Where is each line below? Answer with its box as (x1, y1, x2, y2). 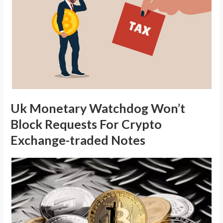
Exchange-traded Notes (10, 132, 146, 147)
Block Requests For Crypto (10, 116, 162, 131)
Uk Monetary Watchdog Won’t (10, 100, 186, 115)
